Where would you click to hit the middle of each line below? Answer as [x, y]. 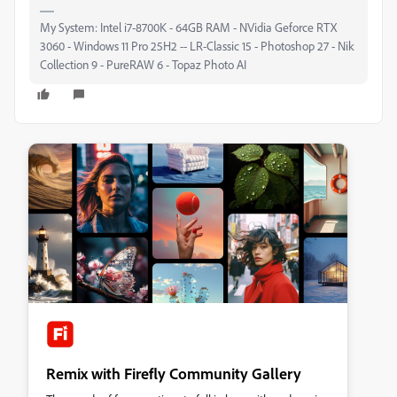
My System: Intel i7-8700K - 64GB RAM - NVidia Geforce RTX [188, 27]
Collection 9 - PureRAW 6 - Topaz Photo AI [143, 64]
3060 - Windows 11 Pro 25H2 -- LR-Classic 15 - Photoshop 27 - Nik [197, 46]
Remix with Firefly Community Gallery [174, 373]
